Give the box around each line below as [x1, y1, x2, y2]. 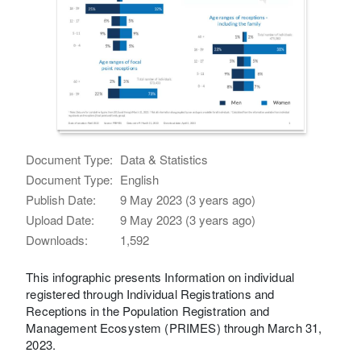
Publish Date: [26, 190, 97, 208]
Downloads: [26, 230, 89, 248]
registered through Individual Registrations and [26, 284, 275, 302]
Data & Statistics [120, 150, 209, 168]
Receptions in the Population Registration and [26, 301, 270, 319]
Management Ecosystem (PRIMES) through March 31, [26, 318, 322, 336]
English [120, 170, 160, 188]
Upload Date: [26, 210, 95, 228]
